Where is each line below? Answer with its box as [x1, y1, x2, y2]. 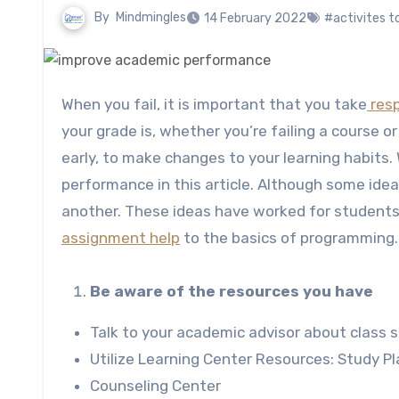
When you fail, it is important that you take [74, 94, 367, 113]
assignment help [61, 228, 180, 247]
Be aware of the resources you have [90, 281, 373, 300]
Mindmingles [116, 10, 186, 26]
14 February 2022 [204, 11, 306, 27]
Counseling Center [90, 376, 221, 395]
